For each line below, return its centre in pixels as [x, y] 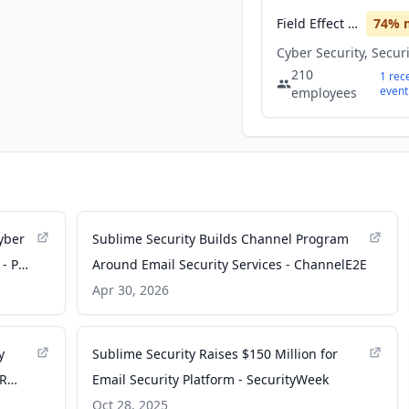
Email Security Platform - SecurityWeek [211, 379]
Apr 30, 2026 [131, 290]
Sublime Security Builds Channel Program [221, 239]
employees [324, 93]
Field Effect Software [353, 23]
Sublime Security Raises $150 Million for [215, 354]
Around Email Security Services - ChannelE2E [230, 264]
